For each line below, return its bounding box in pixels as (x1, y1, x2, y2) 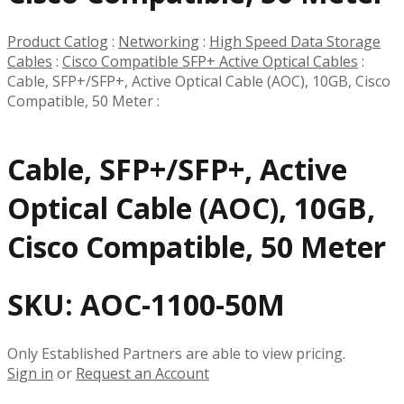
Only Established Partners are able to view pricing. (7, 343, 345, 363)
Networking (118, 31, 199, 51)
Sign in (7, 363, 53, 383)
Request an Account (76, 363, 209, 383)
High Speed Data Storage (209, 31, 381, 51)
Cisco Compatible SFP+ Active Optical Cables (62, 50, 358, 71)
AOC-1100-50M (80, 285, 285, 325)
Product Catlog (7, 31, 108, 51)
